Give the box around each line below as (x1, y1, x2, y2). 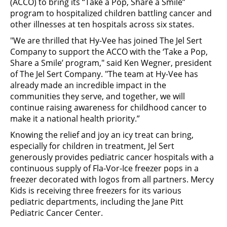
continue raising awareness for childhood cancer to (10, 101, 207, 113)
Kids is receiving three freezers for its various (10, 184, 181, 196)
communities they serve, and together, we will (10, 90, 185, 102)
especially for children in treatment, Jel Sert (10, 140, 174, 152)
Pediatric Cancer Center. (10, 207, 103, 218)
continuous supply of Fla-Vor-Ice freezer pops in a (10, 162, 199, 174)
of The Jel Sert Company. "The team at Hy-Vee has (10, 68, 198, 80)
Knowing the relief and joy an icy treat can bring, (10, 129, 194, 140)
